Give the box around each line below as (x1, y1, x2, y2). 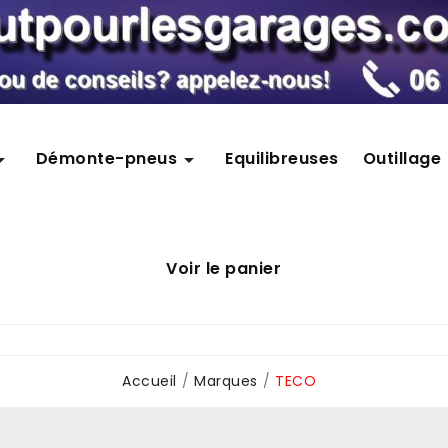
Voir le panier (166, 256, 282, 280)
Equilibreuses (225, 146, 339, 170)
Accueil (122, 370, 177, 391)
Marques (194, 370, 258, 391)
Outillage (362, 146, 442, 170)
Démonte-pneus (35, 146, 178, 170)
